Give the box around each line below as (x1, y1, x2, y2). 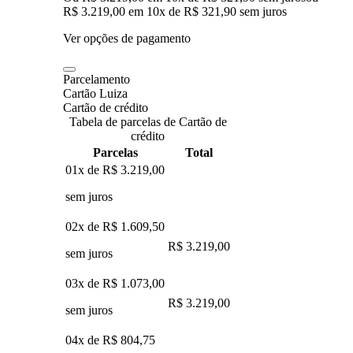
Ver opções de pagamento (63, 31, 191, 45)
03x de (65, 276, 102, 290)
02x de (65, 219, 102, 233)
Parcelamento (63, 72, 130, 86)
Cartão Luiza (63, 86, 128, 100)
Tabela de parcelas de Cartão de (69, 114, 227, 128)
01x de (65, 162, 102, 176)
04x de (65, 333, 102, 347)
